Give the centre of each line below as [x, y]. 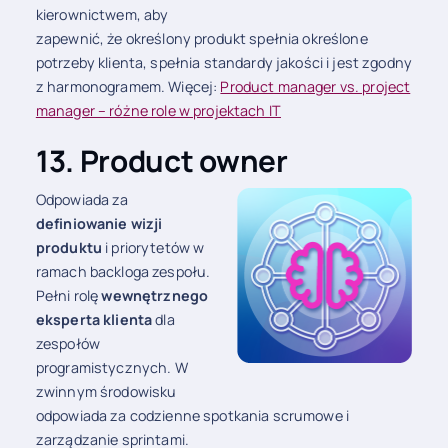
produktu [68, 248]
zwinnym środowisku [106, 392]
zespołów [67, 344]
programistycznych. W [111, 368]
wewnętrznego [155, 296]
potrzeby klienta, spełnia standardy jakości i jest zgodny [223, 63]
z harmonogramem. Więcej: [128, 87]
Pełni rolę [68, 296]
